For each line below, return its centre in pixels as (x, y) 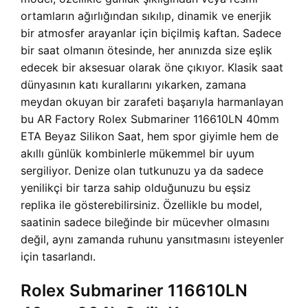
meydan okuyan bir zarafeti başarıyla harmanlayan (152, 102)
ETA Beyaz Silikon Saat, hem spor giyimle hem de (150, 136)
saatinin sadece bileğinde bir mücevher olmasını (145, 222)
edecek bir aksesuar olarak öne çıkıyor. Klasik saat (152, 68)
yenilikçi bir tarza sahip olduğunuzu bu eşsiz (136, 188)
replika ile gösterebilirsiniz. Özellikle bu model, (141, 205)
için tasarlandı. (58, 257)
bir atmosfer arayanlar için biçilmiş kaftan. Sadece (151, 33)
